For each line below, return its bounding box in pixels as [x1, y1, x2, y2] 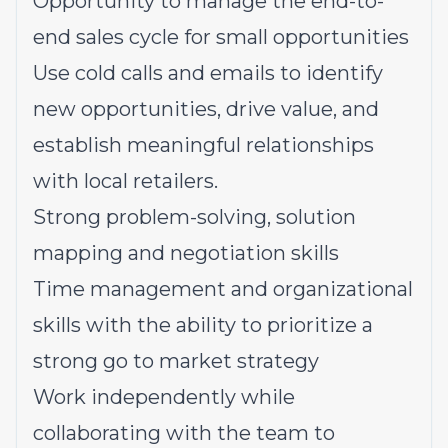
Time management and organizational [33, 277, 413, 301]
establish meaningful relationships [33, 133, 374, 157]
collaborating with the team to [33, 421, 335, 445]
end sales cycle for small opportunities [33, 25, 409, 49]
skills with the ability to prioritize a [33, 313, 373, 337]
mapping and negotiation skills [33, 241, 339, 265]
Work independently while [33, 385, 295, 409]
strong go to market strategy [33, 349, 324, 373]
